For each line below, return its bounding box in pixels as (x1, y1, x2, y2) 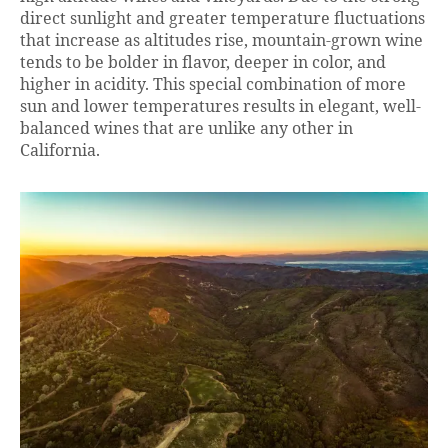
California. (20, 141, 100, 162)
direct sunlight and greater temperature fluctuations (20, 9, 425, 30)
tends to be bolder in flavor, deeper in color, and (20, 53, 386, 74)
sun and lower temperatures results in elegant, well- (20, 97, 421, 118)
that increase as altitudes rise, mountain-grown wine (20, 31, 423, 52)
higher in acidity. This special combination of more (20, 75, 406, 96)
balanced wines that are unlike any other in (20, 119, 353, 140)
